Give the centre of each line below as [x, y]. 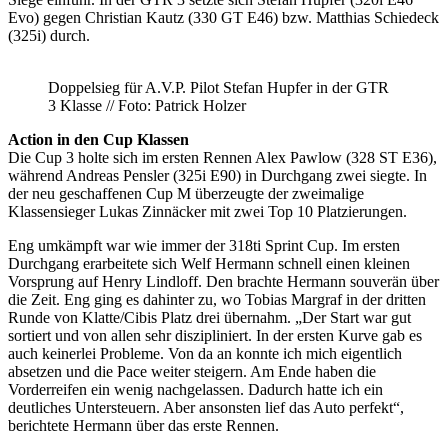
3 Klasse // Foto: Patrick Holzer [147, 105]
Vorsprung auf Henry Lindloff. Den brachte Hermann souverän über [223, 281]
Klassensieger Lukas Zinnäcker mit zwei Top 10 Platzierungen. [207, 211]
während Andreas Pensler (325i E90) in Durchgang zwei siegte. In [217, 175]
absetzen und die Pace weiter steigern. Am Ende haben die [192, 371]
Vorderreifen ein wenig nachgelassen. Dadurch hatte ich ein [195, 389]
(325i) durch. [49, 35]
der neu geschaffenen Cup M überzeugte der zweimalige [186, 193]
